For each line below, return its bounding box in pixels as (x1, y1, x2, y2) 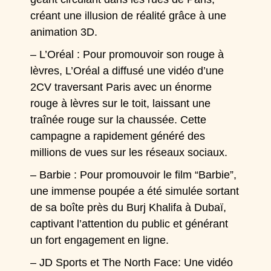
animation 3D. (30, 26, 98, 38)
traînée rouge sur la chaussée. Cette (30, 114, 207, 126)
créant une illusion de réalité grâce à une (30, 10, 227, 22)
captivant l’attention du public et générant (30, 218, 229, 230)
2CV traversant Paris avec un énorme (30, 81, 212, 93)
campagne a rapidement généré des (30, 130, 206, 142)
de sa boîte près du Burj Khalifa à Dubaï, (30, 201, 227, 214)
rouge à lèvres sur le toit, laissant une (30, 97, 211, 109)
